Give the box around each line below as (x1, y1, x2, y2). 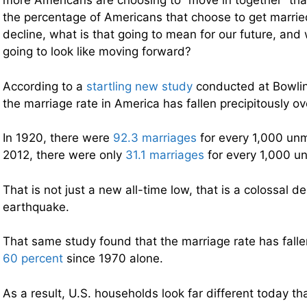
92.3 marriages (113, 131, 197, 145)
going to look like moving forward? (3, 45, 191, 59)
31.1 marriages (125, 148, 204, 162)
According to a (3, 79, 86, 93)
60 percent (3, 251, 63, 266)
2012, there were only (3, 148, 125, 162)
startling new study (86, 79, 193, 93)
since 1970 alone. (63, 251, 163, 266)
